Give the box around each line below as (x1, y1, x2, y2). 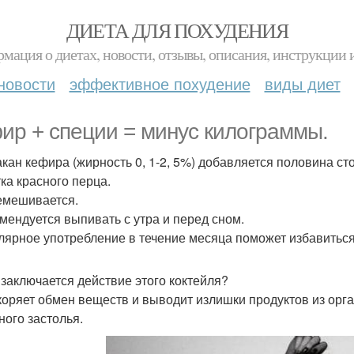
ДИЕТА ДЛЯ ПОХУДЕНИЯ (66, 17, 288, 43)
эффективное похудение (69, 72, 250, 95)
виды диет (264, 72, 341, 95)
